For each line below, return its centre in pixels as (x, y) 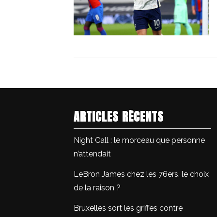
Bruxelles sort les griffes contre (128, 208)
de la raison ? (97, 188)
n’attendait (92, 154)
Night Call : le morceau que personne (139, 140)
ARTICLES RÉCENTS (119, 117)
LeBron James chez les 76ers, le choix (141, 174)
